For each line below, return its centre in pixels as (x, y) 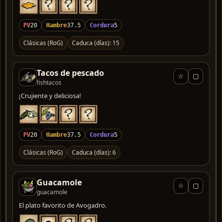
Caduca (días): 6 (94, 152)
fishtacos (49, 82)
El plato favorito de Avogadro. (63, 205)
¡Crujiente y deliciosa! (50, 95)
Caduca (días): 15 (96, 43)
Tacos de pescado (70, 73)
